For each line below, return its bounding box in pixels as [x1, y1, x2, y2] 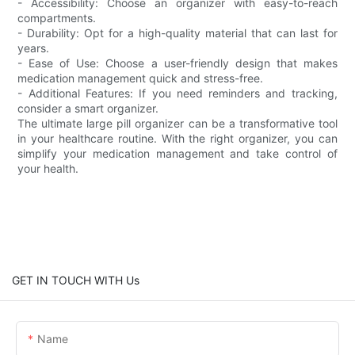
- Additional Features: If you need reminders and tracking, [17, 86, 338, 100]
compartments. [17, 10, 97, 25]
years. [17, 40, 50, 55]
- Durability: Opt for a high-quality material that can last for [17, 25, 338, 40]
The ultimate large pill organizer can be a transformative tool [17, 116, 338, 130]
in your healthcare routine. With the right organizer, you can [17, 131, 338, 145]
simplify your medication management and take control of [17, 146, 338, 160]
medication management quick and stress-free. [17, 71, 264, 85]
